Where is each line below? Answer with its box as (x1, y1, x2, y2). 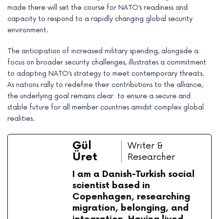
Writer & (128, 140, 163, 152)
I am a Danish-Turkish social (72, 169, 195, 180)
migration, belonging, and (72, 203, 189, 214)
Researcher (128, 152, 175, 163)
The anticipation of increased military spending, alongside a (7, 47, 198, 56)
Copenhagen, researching (72, 192, 190, 202)
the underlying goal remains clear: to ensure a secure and (7, 92, 191, 101)
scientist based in (72, 180, 150, 191)
